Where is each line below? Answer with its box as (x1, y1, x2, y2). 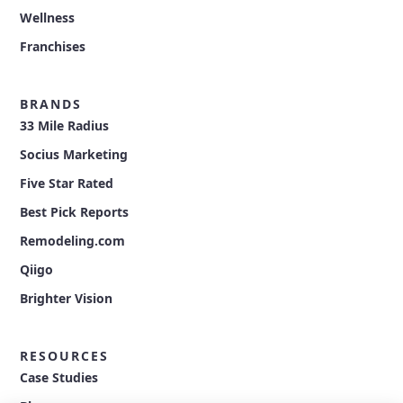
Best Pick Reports (20, 203, 130, 221)
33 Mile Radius (20, 117, 110, 135)
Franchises (20, 38, 86, 56)
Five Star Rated (20, 175, 114, 193)
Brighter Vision (20, 290, 113, 308)
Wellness (20, 9, 76, 27)
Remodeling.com (20, 232, 126, 250)
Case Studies (20, 369, 99, 387)
